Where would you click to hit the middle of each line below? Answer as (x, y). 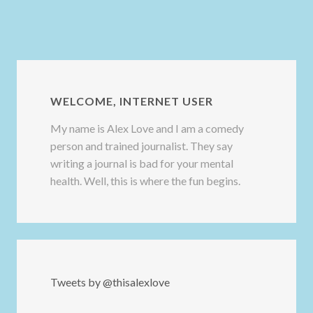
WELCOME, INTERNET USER (132, 101)
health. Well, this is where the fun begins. (145, 181)
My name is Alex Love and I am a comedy (147, 129)
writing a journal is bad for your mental (142, 163)
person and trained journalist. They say (141, 146)
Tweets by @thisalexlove (110, 282)
